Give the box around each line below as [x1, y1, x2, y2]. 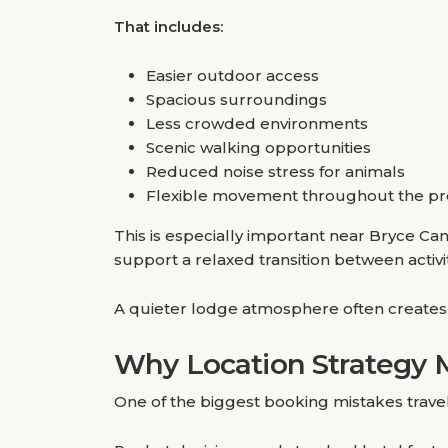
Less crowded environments [146, 114, 368, 133]
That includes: [114, 17, 223, 36]
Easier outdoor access [146, 66, 319, 85]
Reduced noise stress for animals [146, 162, 405, 181]
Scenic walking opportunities [146, 138, 371, 157]
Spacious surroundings [146, 90, 327, 109]
